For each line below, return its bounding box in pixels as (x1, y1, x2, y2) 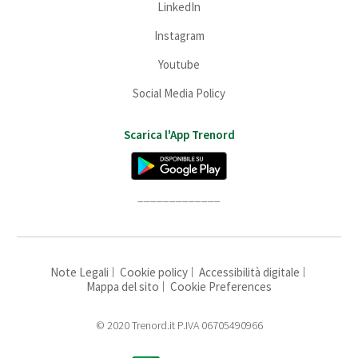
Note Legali (50, 265, 109, 280)
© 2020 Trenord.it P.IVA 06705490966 (95, 318, 263, 333)
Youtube (158, 56, 200, 72)
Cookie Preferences (170, 279, 272, 295)
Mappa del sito (86, 279, 159, 295)
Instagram (153, 27, 205, 43)
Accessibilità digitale (198, 265, 300, 280)
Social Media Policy (133, 85, 225, 101)
